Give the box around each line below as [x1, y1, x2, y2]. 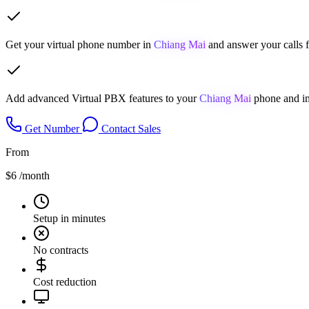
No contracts [33, 243, 88, 256]
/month [19, 169, 50, 181]
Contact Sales [99, 122, 161, 134]
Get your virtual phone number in [6, 38, 154, 50]
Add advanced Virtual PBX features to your [6, 92, 199, 104]
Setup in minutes [33, 212, 106, 224]
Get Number [22, 122, 82, 134]
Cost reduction [33, 275, 97, 288]
